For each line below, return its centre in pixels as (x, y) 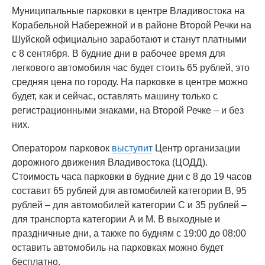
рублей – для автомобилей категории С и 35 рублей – (129, 205)
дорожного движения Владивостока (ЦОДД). (110, 162)
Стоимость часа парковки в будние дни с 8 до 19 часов (132, 177)
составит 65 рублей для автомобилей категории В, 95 (129, 191)
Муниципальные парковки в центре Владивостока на (128, 11)
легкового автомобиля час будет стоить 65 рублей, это (131, 68)
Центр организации (196, 148)
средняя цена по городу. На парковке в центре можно (130, 82)
